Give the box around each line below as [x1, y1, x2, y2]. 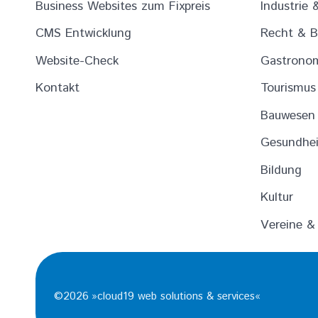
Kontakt [35, 79, 80, 98]
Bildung [261, 160, 302, 180]
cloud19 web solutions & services [97, 287, 255, 305]
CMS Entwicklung [35, 24, 132, 43]
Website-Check [35, 51, 119, 70]
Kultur [261, 188, 294, 207]
